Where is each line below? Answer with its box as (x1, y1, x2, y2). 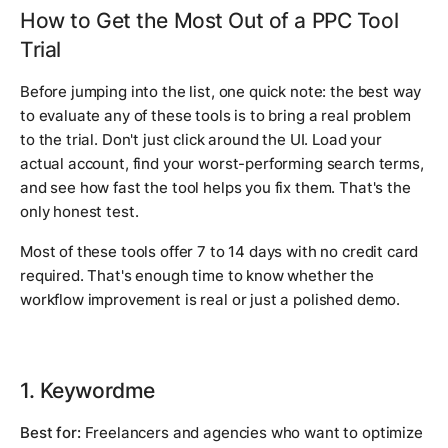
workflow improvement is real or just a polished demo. (20, 290, 401, 310)
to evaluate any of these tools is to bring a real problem (20, 106, 411, 126)
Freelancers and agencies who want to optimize (80, 423, 423, 443)
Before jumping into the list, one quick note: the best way (20, 82, 422, 102)
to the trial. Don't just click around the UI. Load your (20, 130, 382, 150)
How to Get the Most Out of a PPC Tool (20, 7, 399, 34)
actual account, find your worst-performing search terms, (20, 154, 424, 174)
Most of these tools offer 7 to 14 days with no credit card (20, 242, 419, 262)
